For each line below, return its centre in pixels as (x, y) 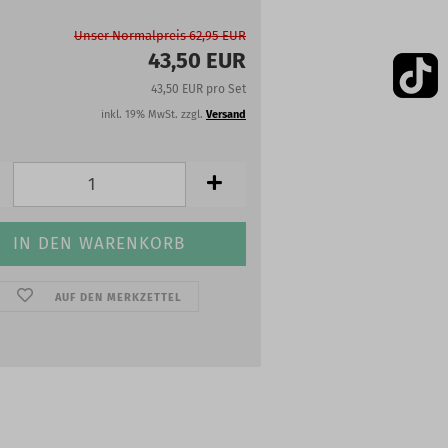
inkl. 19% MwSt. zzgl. (153, 114)
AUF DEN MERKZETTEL (118, 297)
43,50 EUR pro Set (198, 89)
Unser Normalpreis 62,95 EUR (160, 35)
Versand (226, 114)
